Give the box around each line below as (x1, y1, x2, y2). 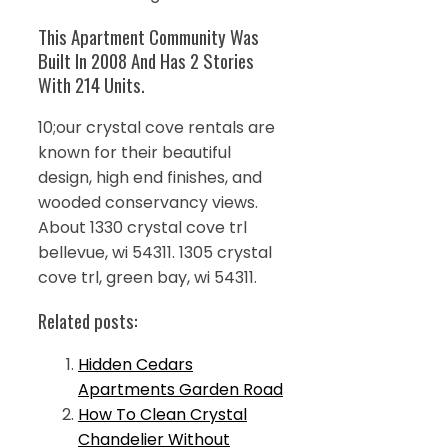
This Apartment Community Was (38, 22, 259, 50)
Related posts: (38, 307, 138, 335)
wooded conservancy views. (38, 191, 258, 215)
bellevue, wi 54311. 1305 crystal (38, 241, 272, 265)
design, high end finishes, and (38, 166, 262, 190)
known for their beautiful (38, 141, 231, 165)
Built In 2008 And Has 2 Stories (38, 46, 254, 74)
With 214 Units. (38, 70, 145, 98)
